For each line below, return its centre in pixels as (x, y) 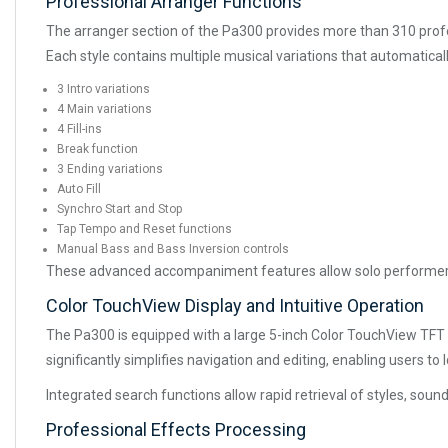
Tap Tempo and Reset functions (144, 228)
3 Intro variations (103, 88)
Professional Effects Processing (176, 429)
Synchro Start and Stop (119, 208)
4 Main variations (104, 108)
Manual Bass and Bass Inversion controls (173, 248)
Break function (97, 148)
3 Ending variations (110, 168)
